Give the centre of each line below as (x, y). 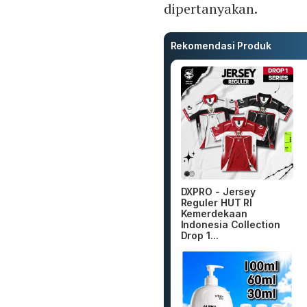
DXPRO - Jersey (218, 191)
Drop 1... (199, 235)
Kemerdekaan (214, 213)
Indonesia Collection (230, 224)
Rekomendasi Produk (221, 46)
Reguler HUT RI (217, 202)
